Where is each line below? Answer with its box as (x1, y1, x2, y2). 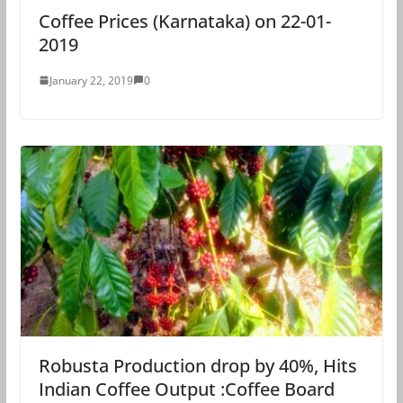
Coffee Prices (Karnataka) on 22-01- (38, 8, 331, 33)
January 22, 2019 (49, 72, 133, 88)
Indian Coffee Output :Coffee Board (38, 376, 335, 401)
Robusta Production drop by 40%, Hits (38, 353, 357, 378)
